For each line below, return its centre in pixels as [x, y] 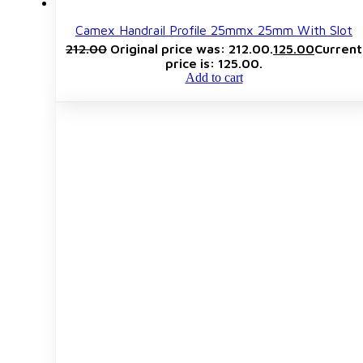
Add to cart [214, 77]
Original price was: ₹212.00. [192, 48]
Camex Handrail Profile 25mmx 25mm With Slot [214, 30]
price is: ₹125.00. [214, 63]
